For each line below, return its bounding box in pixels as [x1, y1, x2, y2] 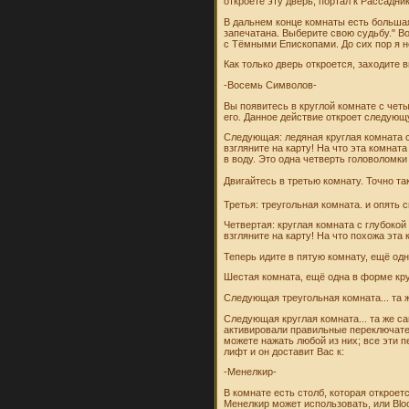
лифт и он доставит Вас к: [224, 345, 345, 357]
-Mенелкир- [224, 366, 278, 378]
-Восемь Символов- [224, 79, 318, 90]
